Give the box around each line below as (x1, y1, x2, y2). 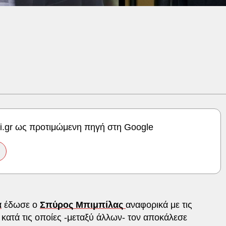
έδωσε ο (2, 199, 40, 210)
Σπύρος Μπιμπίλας (40, 199, 126, 210)
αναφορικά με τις (126, 199, 192, 210)
